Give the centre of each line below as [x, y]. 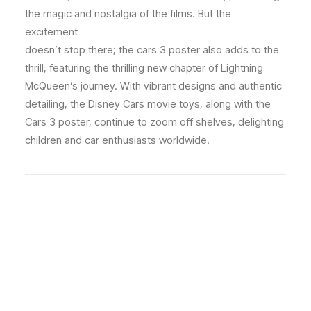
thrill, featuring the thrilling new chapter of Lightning [144, 68]
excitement [51, 32]
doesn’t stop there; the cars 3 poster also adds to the [152, 50]
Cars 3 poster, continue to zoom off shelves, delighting [154, 122]
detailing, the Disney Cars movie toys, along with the [148, 104]
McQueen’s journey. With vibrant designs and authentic [153, 86]
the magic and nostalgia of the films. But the [128, 14]
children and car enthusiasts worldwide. [117, 140]
